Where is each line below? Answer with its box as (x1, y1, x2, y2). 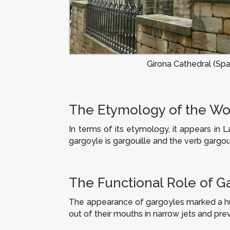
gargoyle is (69, 136, 113, 146)
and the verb (151, 136, 204, 146)
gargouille (113, 136, 151, 146)
